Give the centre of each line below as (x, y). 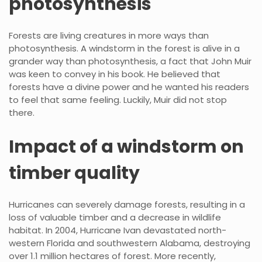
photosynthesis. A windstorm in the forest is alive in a (124, 48)
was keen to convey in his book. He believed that (115, 74)
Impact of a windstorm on (126, 146)
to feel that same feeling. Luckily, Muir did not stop (118, 99)
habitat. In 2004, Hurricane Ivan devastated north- (118, 230)
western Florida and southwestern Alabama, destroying (130, 243)
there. (22, 112)
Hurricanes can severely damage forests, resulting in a (127, 204)
